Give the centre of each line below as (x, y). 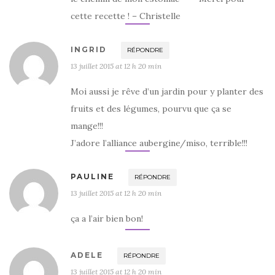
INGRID (89, 49)
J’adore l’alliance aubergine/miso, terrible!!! (159, 143)
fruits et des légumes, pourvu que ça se (151, 108)
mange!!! (87, 126)
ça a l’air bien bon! (107, 218)
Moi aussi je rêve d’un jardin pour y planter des (167, 91)
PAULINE (92, 176)
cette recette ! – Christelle (126, 16)
